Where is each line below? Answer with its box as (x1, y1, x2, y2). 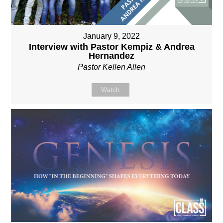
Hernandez (89, 51, 134, 61)
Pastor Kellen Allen (78, 63, 145, 72)
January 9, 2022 (83, 32, 140, 41)
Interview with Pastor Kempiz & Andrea (28, 42, 195, 52)
